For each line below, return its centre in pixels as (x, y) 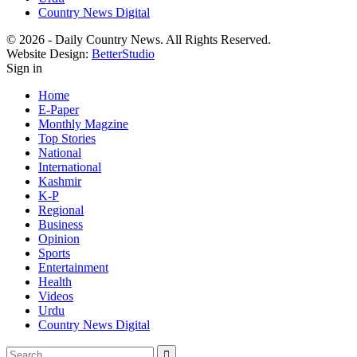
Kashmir (60, 181)
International (70, 167)
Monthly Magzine (83, 124)
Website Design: (49, 53)
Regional (61, 210)
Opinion (59, 238)
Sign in (24, 68)
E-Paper (59, 109)
